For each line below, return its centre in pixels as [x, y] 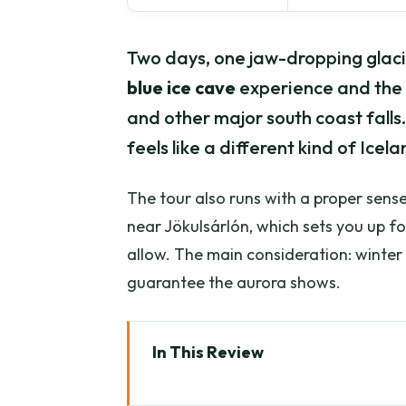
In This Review [208, 353]
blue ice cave [181, 88]
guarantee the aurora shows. [234, 283]
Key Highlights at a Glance [275, 385]
